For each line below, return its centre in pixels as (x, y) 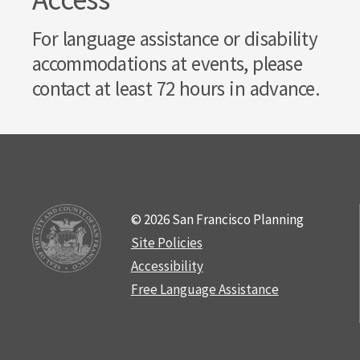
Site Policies (166, 243)
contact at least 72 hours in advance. (178, 88)
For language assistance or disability (175, 39)
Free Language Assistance (205, 289)
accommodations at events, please (168, 63)
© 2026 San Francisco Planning (217, 219)
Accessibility (167, 266)
